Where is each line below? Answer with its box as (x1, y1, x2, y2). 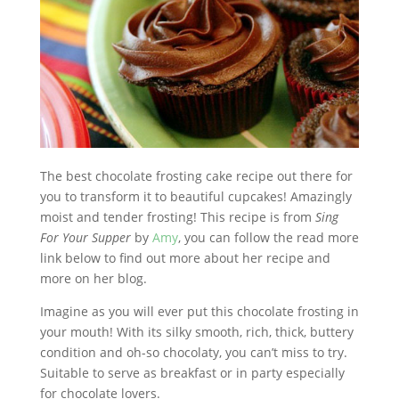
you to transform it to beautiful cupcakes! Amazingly (39, 187, 352, 205)
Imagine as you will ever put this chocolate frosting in (39, 302, 359, 320)
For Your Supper (39, 228, 131, 246)
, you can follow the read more (177, 228, 359, 246)
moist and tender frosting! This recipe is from (39, 208, 315, 225)
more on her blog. (39, 269, 147, 287)
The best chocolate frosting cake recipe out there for (39, 167, 353, 184)
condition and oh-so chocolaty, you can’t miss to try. (39, 343, 347, 361)
